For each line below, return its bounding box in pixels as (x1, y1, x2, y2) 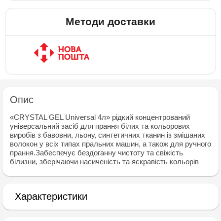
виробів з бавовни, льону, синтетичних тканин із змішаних (10, 130, 205, 139)
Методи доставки (66, 15, 155, 27)
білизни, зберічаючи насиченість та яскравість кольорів (10, 157, 199, 166)
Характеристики (15, 190, 87, 202)
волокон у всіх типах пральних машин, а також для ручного (10, 139, 211, 148)
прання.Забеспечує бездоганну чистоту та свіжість (10, 148, 183, 157)
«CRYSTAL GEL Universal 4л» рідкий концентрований (10, 112, 190, 121)
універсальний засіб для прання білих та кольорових (10, 121, 190, 130)
